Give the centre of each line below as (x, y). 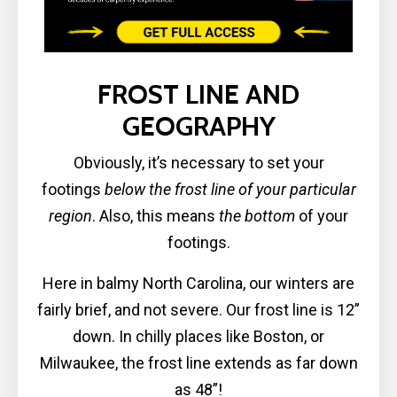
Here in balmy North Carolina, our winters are (198, 283)
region (70, 215)
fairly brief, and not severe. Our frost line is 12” (198, 309)
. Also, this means (154, 215)
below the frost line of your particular (230, 189)
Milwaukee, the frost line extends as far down (198, 362)
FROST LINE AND (198, 94)
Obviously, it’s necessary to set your (198, 162)
